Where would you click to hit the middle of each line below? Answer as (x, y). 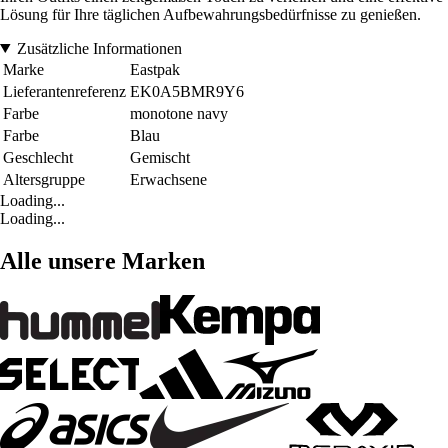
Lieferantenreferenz (64, 91)
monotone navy (179, 113)
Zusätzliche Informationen (99, 48)
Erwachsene (168, 179)
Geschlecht (38, 157)
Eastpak (155, 69)
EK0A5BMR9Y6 (187, 91)
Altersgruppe (44, 179)
